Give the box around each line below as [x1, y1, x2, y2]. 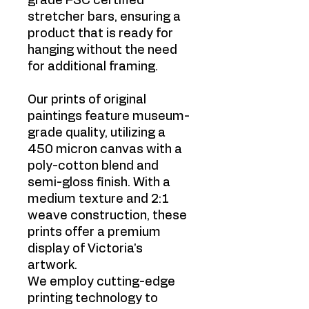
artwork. [28, 259, 77, 272]
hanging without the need [28, 44, 177, 57]
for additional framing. [28, 61, 158, 73]
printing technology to [28, 292, 158, 305]
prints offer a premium [28, 226, 161, 239]
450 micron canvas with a [28, 143, 182, 156]
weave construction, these [28, 210, 187, 222]
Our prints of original [28, 94, 146, 106]
